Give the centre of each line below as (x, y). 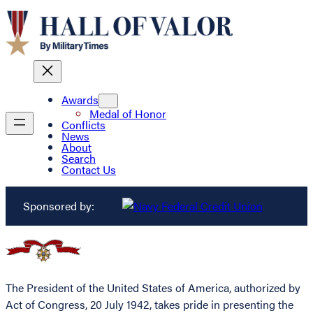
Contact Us (89, 170)
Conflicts (83, 125)
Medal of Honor (128, 114)
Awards (80, 100)
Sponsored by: (58, 206)
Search (79, 159)
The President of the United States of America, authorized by (153, 287)
